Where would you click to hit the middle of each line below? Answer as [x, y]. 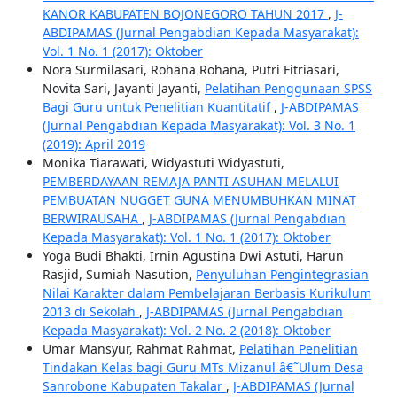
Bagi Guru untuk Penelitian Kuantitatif [158, 107]
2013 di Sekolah [90, 311]
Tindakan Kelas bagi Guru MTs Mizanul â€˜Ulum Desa [202, 367]
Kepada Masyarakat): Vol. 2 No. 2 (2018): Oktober [186, 330]
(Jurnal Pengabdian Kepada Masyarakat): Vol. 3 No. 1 [198, 125]
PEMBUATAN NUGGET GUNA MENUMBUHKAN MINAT [199, 200]
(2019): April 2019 [93, 144]
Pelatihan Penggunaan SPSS [288, 88]
